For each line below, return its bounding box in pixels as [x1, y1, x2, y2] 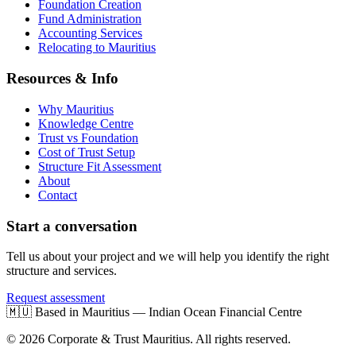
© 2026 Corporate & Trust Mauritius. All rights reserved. [6, 332, 291, 346]
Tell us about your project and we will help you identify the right [6, 250, 329, 264]
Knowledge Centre [38, 116, 133, 130]
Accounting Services [38, 26, 142, 41]
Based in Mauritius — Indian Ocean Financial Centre [35, 305, 302, 319]
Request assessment [6, 291, 105, 305]
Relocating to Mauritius [38, 41, 156, 55]
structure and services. [6, 264, 117, 278]
